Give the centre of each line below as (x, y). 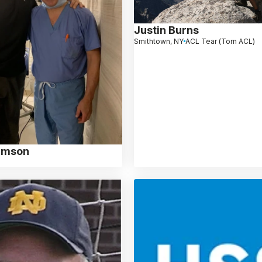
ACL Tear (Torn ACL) (220, 41)
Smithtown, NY (159, 41)
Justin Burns (167, 30)
